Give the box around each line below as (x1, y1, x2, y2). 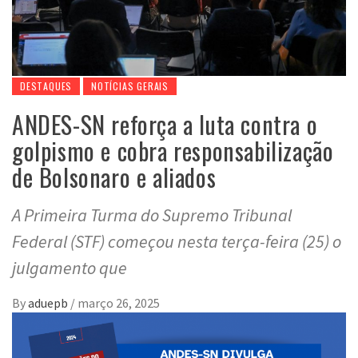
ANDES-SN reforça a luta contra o (12, 106, 318, 143)
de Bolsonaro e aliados (12, 159, 217, 196)
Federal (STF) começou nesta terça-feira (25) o (12, 230, 341, 253)
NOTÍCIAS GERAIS (91, 79, 169, 93)
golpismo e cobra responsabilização (12, 133, 334, 169)
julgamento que (12, 257, 127, 280)
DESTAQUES (20, 79, 73, 93)
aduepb (28, 295, 70, 312)
